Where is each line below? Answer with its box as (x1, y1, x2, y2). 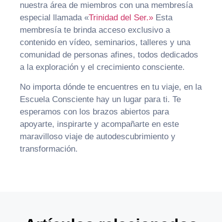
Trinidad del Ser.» (89, 13, 153, 23)
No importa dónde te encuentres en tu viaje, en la (20, 82, 202, 92)
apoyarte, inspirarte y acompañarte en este (20, 119, 179, 129)
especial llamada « (20, 13, 89, 23)
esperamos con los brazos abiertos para (20, 107, 169, 116)
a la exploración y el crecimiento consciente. (20, 62, 185, 72)
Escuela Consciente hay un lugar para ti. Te (20, 94, 181, 104)
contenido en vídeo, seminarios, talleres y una (20, 38, 190, 48)
